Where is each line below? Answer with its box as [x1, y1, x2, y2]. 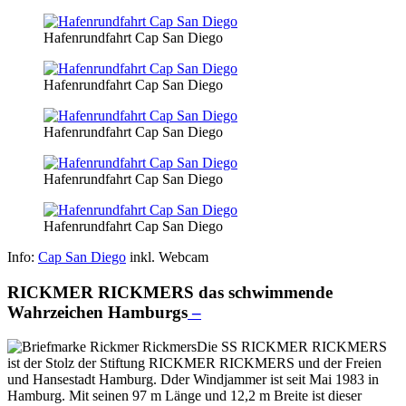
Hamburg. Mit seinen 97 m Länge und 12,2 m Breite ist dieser [7, 388, 362, 404]
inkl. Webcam [126, 248, 208, 265]
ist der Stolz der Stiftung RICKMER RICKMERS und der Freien [7, 355, 382, 372]
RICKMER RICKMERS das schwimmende [7, 282, 333, 302]
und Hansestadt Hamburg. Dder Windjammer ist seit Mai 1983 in [7, 372, 379, 388]
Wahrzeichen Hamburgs [7, 302, 188, 322]
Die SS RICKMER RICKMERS [197, 339, 387, 355]
